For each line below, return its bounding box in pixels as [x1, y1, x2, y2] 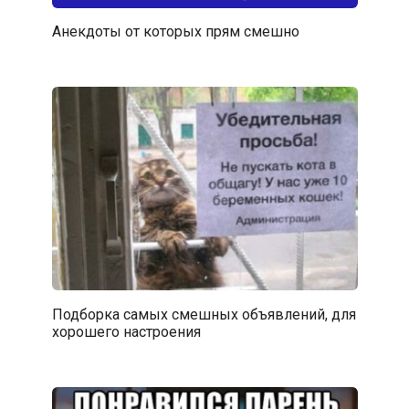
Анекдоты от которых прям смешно [51, 22, 299, 40]
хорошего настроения [51, 322, 201, 341]
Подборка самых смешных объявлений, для [51, 305, 356, 323]
